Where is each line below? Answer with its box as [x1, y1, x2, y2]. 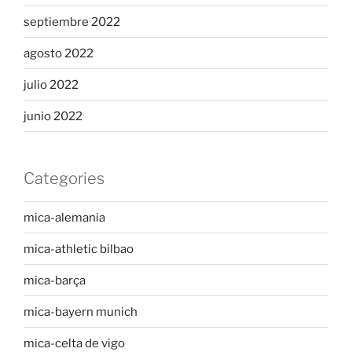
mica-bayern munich [24, 304, 137, 319]
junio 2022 [24, 108, 82, 123]
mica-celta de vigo [24, 335, 125, 350]
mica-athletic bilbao [24, 241, 134, 256]
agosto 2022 [24, 46, 93, 60]
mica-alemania [24, 210, 105, 225]
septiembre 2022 [24, 14, 120, 29]
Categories [24, 169, 104, 189]
